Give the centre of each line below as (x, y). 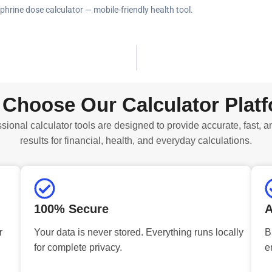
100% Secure (71, 209)
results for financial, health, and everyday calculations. (136, 140)
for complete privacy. (78, 247)
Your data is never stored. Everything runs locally (139, 232)
